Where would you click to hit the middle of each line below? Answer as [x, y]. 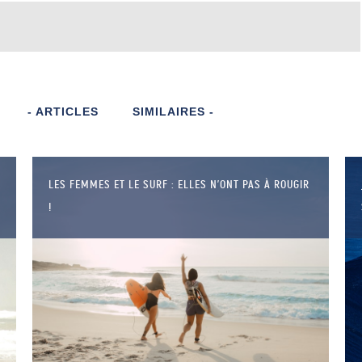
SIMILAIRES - [173, 111]
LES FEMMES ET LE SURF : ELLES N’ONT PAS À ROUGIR [179, 184]
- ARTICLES [63, 111]
